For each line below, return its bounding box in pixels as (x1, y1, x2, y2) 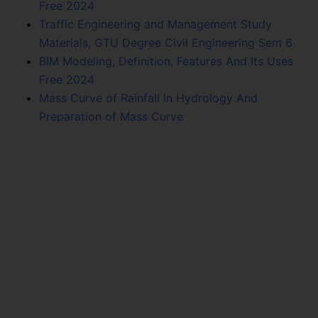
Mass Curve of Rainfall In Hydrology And (39, 90, 258, 105)
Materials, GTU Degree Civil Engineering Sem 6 (39, 35, 292, 50)
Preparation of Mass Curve (39, 109, 183, 124)
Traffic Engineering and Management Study (39, 16, 272, 31)
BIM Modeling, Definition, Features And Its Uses (39, 53, 293, 68)
